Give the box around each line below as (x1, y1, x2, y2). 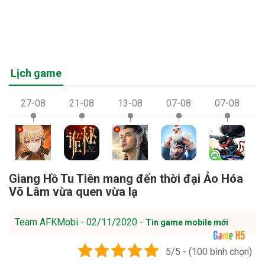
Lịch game (11, 66, 62, 79)
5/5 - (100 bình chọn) (165, 245, 252, 257)
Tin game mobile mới (146, 217, 228, 227)
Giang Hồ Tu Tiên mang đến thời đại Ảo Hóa (9, 171, 243, 186)
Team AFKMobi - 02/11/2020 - (15, 216, 146, 228)
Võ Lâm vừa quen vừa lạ (9, 184, 138, 199)
